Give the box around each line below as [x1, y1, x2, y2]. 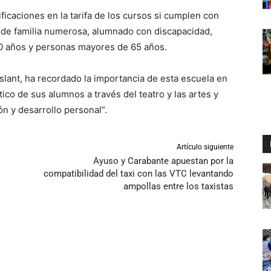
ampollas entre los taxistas [123, 181, 233, 192]
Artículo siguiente [176, 143, 233, 152]
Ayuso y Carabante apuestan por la [93, 155, 233, 167]
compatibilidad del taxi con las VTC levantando [43, 168, 233, 180]
